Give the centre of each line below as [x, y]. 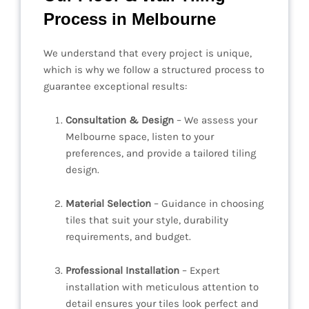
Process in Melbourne [130, 19]
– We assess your [216, 120]
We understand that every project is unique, [148, 53]
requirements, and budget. [128, 237]
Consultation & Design [120, 120]
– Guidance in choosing [207, 204]
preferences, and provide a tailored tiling [161, 153]
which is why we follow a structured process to [154, 70]
